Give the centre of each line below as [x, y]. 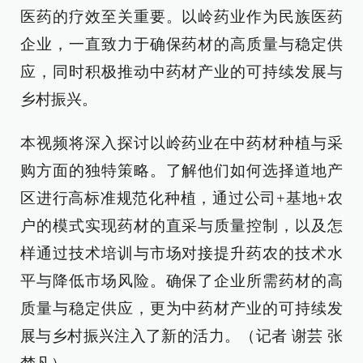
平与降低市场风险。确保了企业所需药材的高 [181, 281]
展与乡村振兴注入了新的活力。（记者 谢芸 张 [181, 336]
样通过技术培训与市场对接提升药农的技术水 [181, 253]
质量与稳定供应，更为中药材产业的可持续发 [181, 308]
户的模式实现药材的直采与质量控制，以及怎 [181, 226]
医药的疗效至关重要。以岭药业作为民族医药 [181, 17]
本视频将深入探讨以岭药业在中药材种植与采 [181, 143]
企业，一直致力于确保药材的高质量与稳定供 [181, 44]
